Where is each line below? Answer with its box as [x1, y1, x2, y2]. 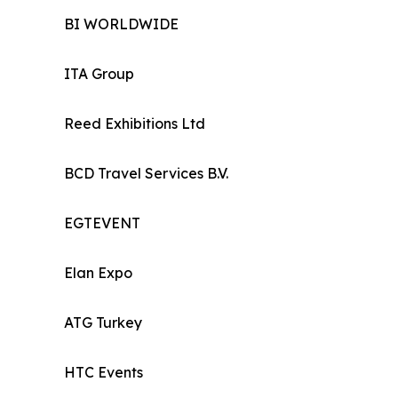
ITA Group [64, 64, 134, 83]
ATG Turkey [64, 313, 142, 331]
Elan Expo [64, 263, 132, 282]
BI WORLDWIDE [64, 14, 179, 33]
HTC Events [64, 362, 143, 381]
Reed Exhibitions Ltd [64, 114, 205, 132]
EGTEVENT [64, 213, 140, 232]
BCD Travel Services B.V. [64, 163, 228, 182]
